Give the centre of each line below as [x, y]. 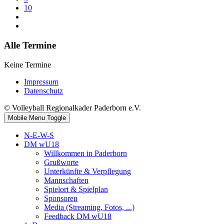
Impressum [41, 81]
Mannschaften [66, 180]
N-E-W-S [39, 135]
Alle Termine [30, 45]
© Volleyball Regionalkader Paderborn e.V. [72, 107]
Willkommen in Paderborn [85, 153]
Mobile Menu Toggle [37, 117]
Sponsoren [61, 198]
